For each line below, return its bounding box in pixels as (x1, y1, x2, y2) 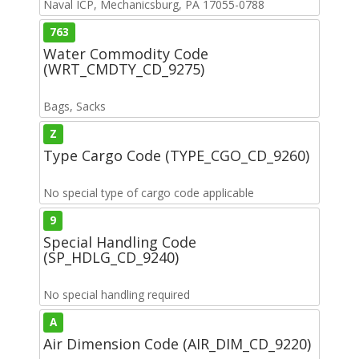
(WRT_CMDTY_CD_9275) (43, 58, 204, 79)
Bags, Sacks (43, 98, 106, 114)
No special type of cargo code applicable (43, 184, 254, 200)
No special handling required (43, 286, 190, 302)
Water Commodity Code (43, 43, 208, 63)
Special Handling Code (43, 232, 196, 252)
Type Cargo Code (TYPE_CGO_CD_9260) (43, 145, 309, 165)
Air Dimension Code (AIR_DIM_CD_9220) (43, 333, 311, 353)
